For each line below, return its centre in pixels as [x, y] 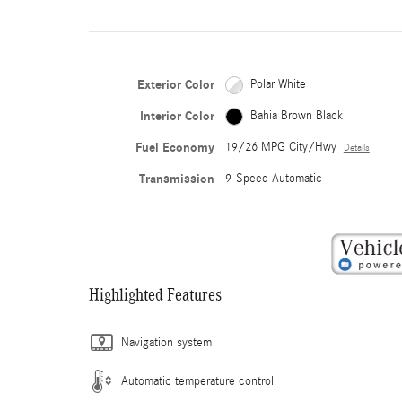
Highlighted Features [155, 294]
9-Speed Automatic [273, 179]
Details [356, 148]
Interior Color [177, 116]
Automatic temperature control [197, 381]
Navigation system [166, 343]
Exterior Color [175, 85]
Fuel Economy [175, 148]
